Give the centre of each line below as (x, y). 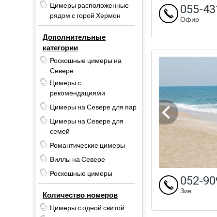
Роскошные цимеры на (86, 61)
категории (60, 48)
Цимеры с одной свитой (87, 208)
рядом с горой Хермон (85, 15)
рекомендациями (77, 93)
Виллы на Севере (77, 159)
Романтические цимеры (87, 145)
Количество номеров (80, 195)
